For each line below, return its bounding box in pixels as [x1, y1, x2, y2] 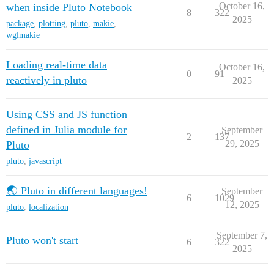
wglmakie [6, 31, 40, 40]
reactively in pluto [6, 74, 87, 86]
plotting [39, 19, 65, 28]
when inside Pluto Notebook [6, 1, 132, 13]
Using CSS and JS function [6, 108, 127, 120]
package [6, 19, 34, 28]
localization [29, 202, 68, 212]
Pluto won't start [6, 234, 78, 246]
